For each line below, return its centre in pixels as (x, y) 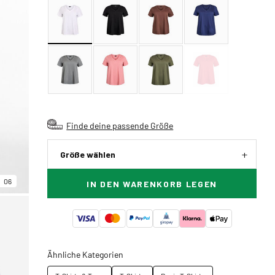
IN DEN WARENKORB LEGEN (152, 184)
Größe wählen (88, 154)
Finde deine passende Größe (120, 125)
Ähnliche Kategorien (86, 254)
